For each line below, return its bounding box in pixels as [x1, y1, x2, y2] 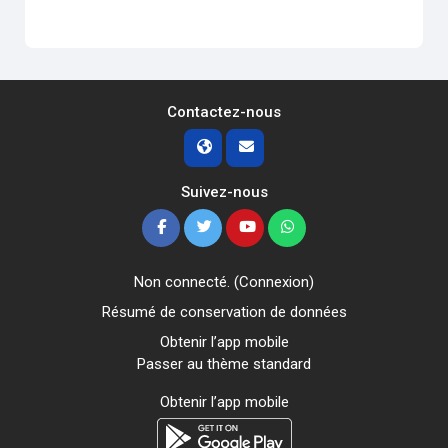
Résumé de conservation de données [101, 303, 347, 322]
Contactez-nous [167, 103, 281, 122]
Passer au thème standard [137, 355, 311, 374]
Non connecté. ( [134, 273, 239, 292]
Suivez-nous [180, 183, 268, 202]
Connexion [239, 273, 309, 292]
